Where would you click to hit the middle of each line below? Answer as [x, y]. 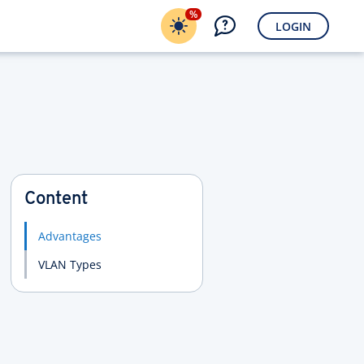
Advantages [69, 236]
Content [56, 199]
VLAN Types [69, 264]
